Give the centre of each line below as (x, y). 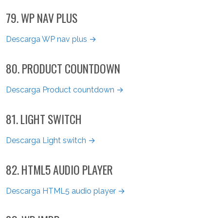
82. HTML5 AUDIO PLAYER (59, 169)
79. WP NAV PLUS (42, 18)
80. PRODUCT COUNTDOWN (63, 68)
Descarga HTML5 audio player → (65, 191)
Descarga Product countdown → (65, 90)
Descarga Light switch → (51, 140)
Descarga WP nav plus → (51, 39)
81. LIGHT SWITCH (44, 119)
